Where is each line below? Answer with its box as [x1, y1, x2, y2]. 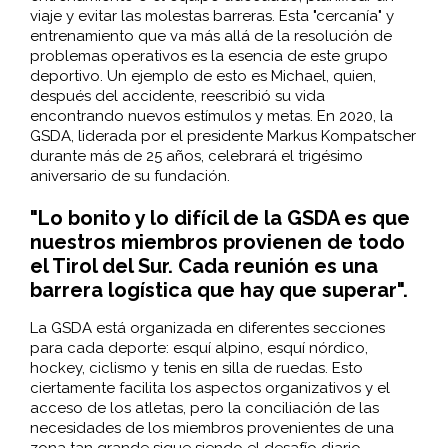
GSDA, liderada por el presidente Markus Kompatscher [29, 126, 416, 145]
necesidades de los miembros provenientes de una [29, 418, 394, 437]
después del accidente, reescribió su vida [29, 86, 325, 105]
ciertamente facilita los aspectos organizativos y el [29, 378, 390, 397]
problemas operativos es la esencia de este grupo [29, 46, 388, 65]
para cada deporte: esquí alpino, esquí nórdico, [29, 338, 368, 357]
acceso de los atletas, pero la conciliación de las [29, 398, 379, 417]
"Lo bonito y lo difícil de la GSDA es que [29, 205, 410, 230]
